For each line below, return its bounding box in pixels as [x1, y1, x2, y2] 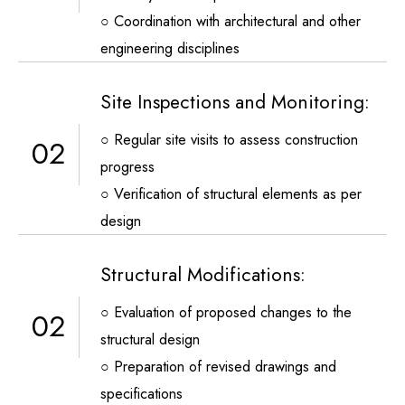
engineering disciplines [100, 36, 240, 59]
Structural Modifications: [100, 260, 306, 288]
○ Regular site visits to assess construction [100, 127, 358, 150]
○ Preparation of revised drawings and [100, 354, 336, 377]
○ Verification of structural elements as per [100, 182, 362, 204]
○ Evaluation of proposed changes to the [100, 300, 352, 323]
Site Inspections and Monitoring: [100, 88, 370, 116]
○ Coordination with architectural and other [100, 9, 361, 32]
